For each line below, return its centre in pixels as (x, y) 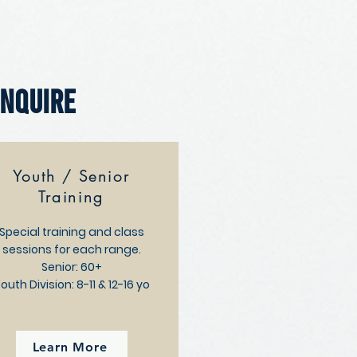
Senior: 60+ (71, 267)
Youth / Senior (71, 176)
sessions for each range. (71, 249)
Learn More (70, 347)
